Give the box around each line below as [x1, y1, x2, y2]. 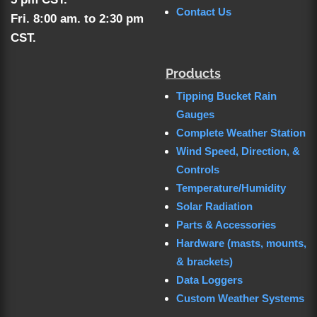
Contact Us [176, 6, 231, 18]
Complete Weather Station [176, 127, 306, 139]
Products [166, 66, 221, 81]
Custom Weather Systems [176, 292, 304, 304]
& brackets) [176, 255, 233, 267]
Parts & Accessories [176, 219, 276, 231]
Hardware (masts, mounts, [176, 237, 306, 249]
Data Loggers [176, 274, 243, 286]
